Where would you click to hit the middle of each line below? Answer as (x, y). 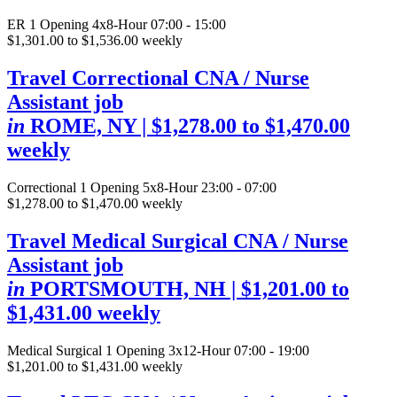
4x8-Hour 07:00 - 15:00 (159, 24)
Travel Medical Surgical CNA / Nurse (178, 241)
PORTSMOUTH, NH (128, 288)
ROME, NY (83, 125)
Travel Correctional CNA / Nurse (158, 78)
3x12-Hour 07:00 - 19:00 (239, 350)
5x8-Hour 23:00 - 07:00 (210, 187)
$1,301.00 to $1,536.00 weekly (95, 40)
